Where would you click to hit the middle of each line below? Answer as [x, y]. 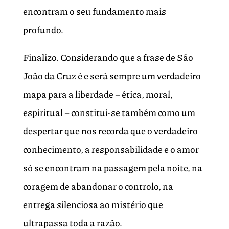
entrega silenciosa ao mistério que [93, 205]
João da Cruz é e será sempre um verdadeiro [112, 76]
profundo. [43, 30]
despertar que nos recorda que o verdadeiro [110, 131]
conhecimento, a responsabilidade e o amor [111, 150]
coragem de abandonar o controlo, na [98, 186]
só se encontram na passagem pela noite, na [112, 168]
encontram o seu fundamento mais [94, 12]
